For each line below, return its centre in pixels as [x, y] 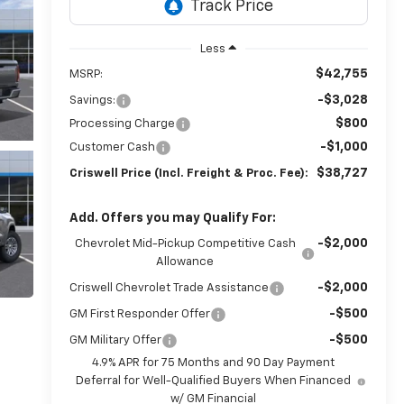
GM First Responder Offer [139, 314]
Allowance [185, 262]
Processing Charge [122, 124]
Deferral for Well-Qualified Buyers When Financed [214, 381]
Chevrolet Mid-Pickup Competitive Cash [185, 243]
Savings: [92, 100]
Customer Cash [112, 147]
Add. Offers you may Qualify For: [172, 218]
